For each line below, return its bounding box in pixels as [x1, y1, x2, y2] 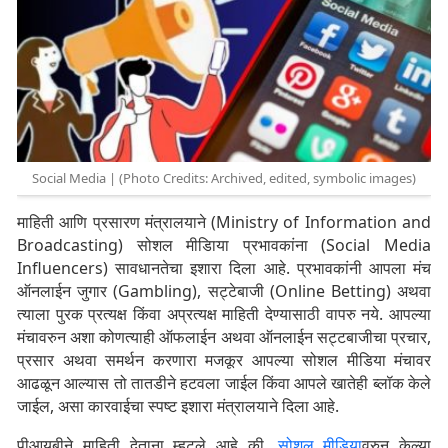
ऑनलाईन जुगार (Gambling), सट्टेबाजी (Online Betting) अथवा [17, 280, 431, 303]
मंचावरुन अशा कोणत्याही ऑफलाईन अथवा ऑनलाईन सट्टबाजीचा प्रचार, [17, 326, 431, 349]
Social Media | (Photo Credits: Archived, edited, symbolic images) [32, 169, 416, 188]
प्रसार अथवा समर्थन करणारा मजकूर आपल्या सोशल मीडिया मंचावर [17, 349, 431, 372]
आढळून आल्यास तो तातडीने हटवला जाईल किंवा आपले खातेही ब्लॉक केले [17, 372, 431, 395]
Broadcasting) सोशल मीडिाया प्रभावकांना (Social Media [17, 234, 431, 257]
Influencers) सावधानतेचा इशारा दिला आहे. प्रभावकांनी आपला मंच [17, 257, 431, 280]
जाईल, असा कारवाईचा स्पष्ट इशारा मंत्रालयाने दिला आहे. [17, 395, 339, 418]
